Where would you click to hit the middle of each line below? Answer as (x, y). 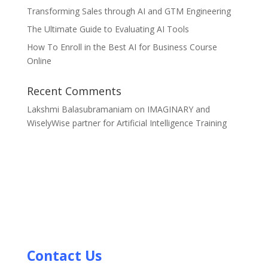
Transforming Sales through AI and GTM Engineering (129, 11)
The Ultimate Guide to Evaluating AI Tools (108, 29)
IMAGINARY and (178, 109)
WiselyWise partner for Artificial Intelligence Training (127, 123)
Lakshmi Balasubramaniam (79, 109)
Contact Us (64, 255)
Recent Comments (74, 91)
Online (39, 61)
